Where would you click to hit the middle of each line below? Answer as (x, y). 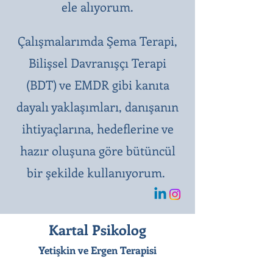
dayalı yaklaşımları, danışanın (97, 106)
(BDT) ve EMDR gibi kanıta (97, 84)
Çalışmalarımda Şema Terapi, (97, 41)
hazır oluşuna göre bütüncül (97, 150)
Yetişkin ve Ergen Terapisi (97, 250)
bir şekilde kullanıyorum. (97, 172)
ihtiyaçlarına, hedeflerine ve (97, 128)
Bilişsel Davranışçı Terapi (97, 62)
